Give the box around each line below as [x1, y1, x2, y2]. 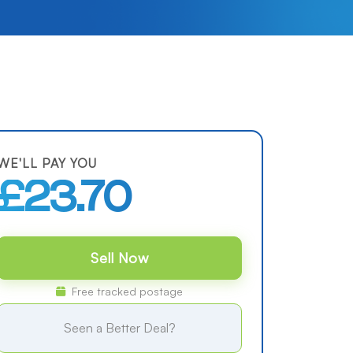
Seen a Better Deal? [63, 320, 176, 336]
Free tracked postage [69, 284, 184, 298]
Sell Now [91, 249, 148, 266]
